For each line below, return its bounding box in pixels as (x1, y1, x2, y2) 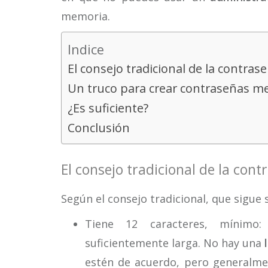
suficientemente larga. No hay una (85, 236, 265, 250)
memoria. (61, 9, 110, 23)
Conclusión (68, 120, 130, 136)
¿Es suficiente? (68, 100, 148, 116)
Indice (68, 40, 104, 58)
